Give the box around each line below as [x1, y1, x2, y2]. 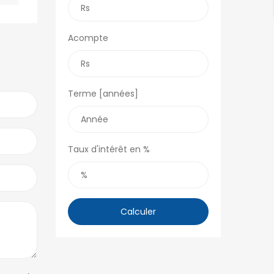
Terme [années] [68, 87, 138, 100]
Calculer [120, 206, 156, 218]
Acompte [68, 32, 108, 44]
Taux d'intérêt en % [68, 143, 150, 155]
